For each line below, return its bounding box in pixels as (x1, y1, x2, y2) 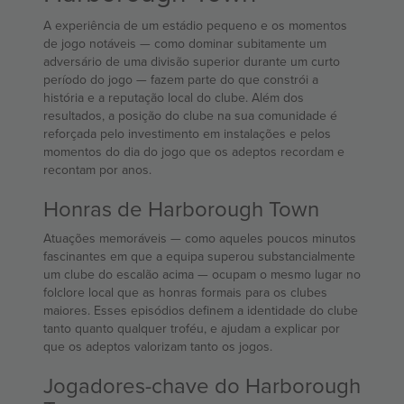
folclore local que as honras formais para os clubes (43, 283, 327, 302)
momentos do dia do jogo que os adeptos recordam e (43, 142, 344, 161)
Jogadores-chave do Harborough (43, 370, 361, 401)
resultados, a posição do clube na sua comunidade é (43, 106, 337, 125)
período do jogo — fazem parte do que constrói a (43, 70, 136, 89)
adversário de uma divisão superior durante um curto (43, 52, 340, 71)
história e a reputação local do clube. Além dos (43, 88, 304, 107)
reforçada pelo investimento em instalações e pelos (43, 124, 331, 143)
